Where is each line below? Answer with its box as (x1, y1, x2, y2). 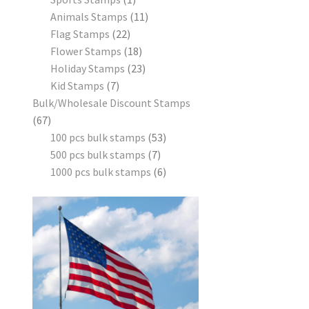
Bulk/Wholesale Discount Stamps (32, 96, 190, 110)
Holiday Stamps (50, 61, 125, 76)
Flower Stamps (50, 44, 121, 59)
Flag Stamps (50, 27, 110, 41)
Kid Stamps (50, 79, 104, 93)
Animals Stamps (50, 10, 128, 24)
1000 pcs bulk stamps (50, 165, 151, 179)
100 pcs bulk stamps (50, 130, 146, 145)
